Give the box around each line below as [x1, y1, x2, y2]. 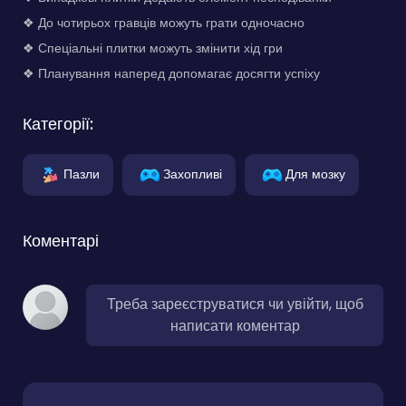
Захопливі [163, 164, 222, 183]
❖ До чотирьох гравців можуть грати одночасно [23, 13, 304, 32]
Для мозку [285, 164, 345, 183]
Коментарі [23, 228, 99, 252]
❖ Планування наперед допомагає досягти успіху [23, 63, 320, 82]
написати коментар [169, 314, 300, 336]
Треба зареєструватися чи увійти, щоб [106, 293, 363, 314]
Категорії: [23, 111, 93, 135]
